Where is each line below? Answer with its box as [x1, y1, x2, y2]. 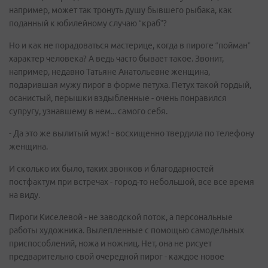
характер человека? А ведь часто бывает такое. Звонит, [9, 54, 224, 63]
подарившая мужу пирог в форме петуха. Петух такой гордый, [9, 80, 251, 90]
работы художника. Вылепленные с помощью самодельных [9, 226, 244, 235]
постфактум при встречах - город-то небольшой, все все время [9, 177, 254, 187]
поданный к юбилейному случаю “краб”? [9, 19, 167, 28]
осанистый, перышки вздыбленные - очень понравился [9, 93, 227, 103]
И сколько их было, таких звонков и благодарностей [9, 164, 214, 173]
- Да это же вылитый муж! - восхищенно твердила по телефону [9, 129, 254, 138]
